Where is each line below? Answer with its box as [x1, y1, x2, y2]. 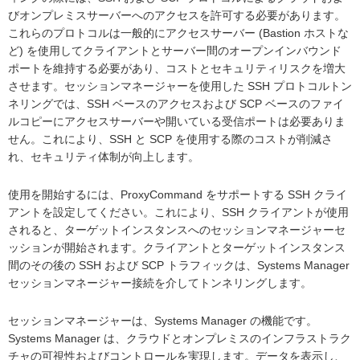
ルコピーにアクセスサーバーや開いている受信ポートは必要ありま [8, 115, 346, 129]
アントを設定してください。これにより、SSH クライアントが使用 [8, 206, 349, 219]
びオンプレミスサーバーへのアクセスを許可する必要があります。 [8, 9, 346, 22]
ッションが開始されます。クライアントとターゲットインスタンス [8, 241, 346, 255]
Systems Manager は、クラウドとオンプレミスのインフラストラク [8, 332, 351, 346]
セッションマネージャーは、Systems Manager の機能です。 [8, 314, 317, 328]
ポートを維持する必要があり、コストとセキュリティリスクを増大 [8, 62, 346, 76]
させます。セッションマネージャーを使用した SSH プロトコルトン [8, 80, 352, 93]
